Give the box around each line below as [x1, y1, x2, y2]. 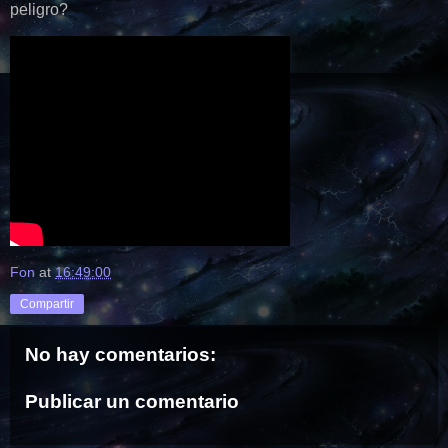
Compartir [20, 296, 74, 311]
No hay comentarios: [25, 343, 216, 365]
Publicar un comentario [25, 391, 239, 413]
